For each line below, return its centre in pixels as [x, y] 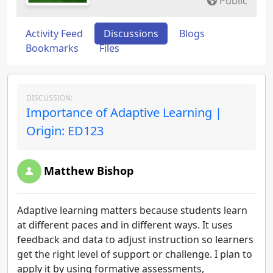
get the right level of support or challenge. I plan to [135, 254]
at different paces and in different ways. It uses [125, 225]
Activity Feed [54, 34]
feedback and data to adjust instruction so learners [135, 239]
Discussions [131, 34]
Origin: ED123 [65, 131]
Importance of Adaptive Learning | [124, 112]
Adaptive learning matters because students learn [132, 210]
